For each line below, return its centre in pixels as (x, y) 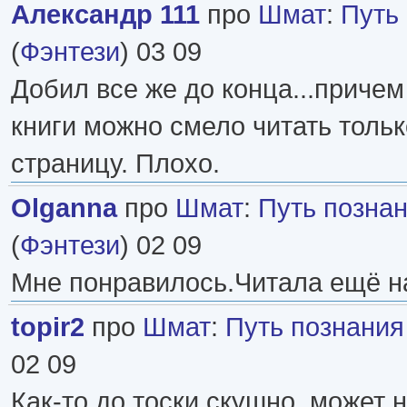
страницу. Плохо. (115, 163)
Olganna (64, 207)
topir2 (48, 326)
